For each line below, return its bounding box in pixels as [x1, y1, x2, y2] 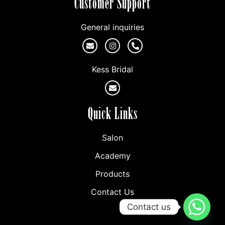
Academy [94, 151, 131, 161]
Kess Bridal [92, 64, 133, 75]
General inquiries [81, 22, 144, 33]
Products [95, 169, 130, 179]
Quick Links [87, 105, 138, 123]
